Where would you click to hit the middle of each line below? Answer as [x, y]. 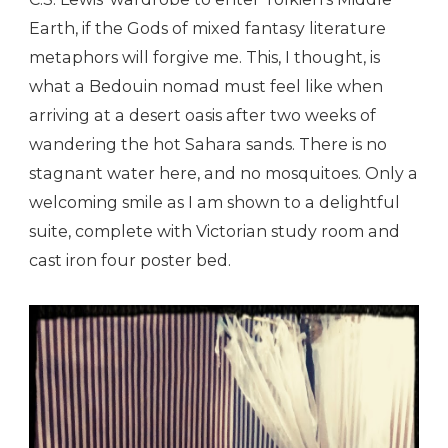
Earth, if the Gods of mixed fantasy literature [207, 28]
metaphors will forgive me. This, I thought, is [204, 57]
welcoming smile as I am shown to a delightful [214, 202]
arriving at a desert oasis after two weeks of [202, 115]
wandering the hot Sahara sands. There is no [208, 144]
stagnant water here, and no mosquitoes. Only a [223, 173]
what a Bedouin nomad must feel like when [206, 86]
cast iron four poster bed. [130, 260]
